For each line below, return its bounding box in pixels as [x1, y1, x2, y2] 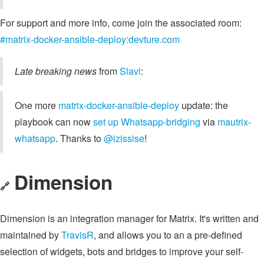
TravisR [61, 228, 94, 242]
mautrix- [217, 115, 251, 129]
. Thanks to [55, 131, 104, 146]
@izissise [104, 131, 144, 146]
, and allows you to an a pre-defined [94, 228, 242, 242]
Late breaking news [15, 64, 97, 78]
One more [15, 98, 58, 113]
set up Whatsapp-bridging [93, 115, 200, 129]
